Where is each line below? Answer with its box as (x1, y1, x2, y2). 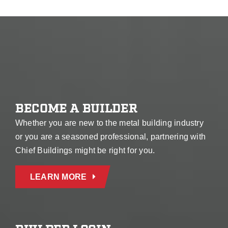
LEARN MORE (30, 172, 87, 181)
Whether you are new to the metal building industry (15, 118, 204, 127)
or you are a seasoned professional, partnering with (15, 132, 206, 141)
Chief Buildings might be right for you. (15, 146, 155, 155)
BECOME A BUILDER (15, 100, 137, 117)
